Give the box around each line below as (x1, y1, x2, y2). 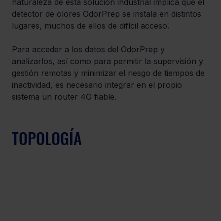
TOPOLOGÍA (12, 126, 82, 149)
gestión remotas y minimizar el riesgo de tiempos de (12, 68, 207, 78)
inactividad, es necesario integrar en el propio (12, 80, 184, 90)
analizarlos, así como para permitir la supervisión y (12, 56, 206, 66)
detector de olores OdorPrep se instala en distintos (12, 9, 204, 19)
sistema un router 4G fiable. (12, 92, 116, 102)
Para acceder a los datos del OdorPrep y (12, 44, 167, 54)
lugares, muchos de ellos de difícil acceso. (12, 21, 172, 31)
